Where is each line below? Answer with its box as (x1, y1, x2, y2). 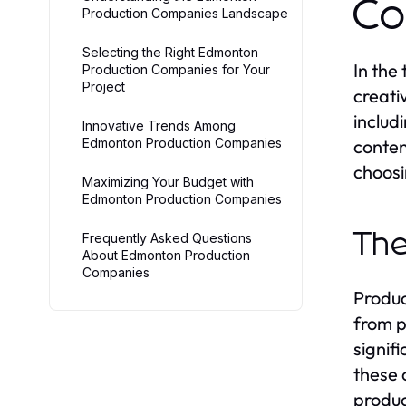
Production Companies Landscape (82, 5, 288, 22)
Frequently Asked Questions (82, 230, 252, 246)
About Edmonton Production (82, 247, 250, 264)
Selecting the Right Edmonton (82, 44, 258, 61)
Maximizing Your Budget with (82, 174, 254, 190)
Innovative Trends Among (82, 118, 236, 134)
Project (82, 79, 125, 95)
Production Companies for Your (82, 62, 270, 78)
